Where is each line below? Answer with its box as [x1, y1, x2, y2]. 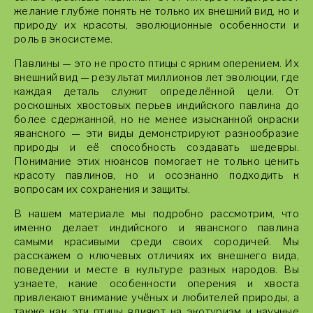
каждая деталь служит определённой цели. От [14, 85, 299, 98]
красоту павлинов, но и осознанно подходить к [14, 169, 299, 182]
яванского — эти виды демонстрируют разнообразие [14, 127, 299, 140]
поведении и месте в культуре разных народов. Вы [14, 263, 299, 276]
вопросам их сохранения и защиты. [14, 183, 191, 196]
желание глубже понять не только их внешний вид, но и [14, 5, 299, 17]
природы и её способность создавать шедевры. [14, 141, 299, 154]
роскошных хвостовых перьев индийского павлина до [14, 99, 299, 112]
